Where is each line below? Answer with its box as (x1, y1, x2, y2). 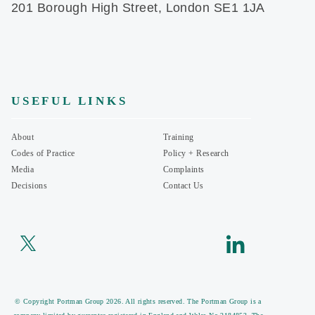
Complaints (163, 164, 205, 174)
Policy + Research (163, 148, 229, 158)
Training (163, 131, 194, 142)
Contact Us (163, 180, 204, 191)
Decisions (11, 180, 48, 191)
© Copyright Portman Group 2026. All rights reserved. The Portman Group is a (15, 297, 262, 305)
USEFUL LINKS (11, 94, 128, 108)
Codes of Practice (11, 148, 75, 158)
